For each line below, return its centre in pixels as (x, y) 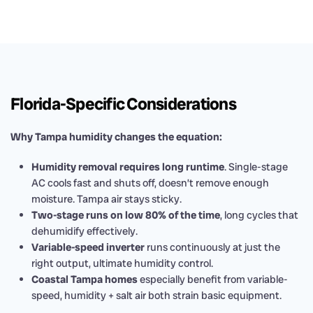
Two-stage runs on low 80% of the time (126, 215)
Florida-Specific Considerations (123, 104)
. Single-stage (256, 167)
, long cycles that (259, 215)
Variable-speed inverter (88, 247)
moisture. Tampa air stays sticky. (107, 199)
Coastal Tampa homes (85, 279)
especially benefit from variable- (213, 279)
